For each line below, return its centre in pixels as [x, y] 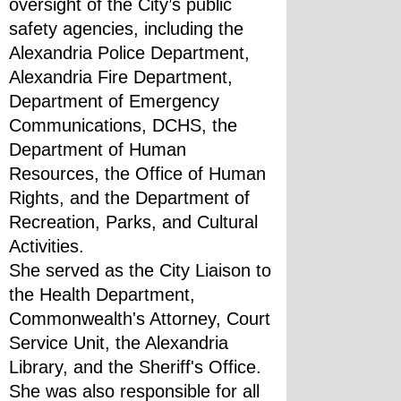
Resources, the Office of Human [137, 174]
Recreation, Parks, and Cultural [133, 222]
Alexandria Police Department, [129, 53]
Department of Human [98, 149]
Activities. [47, 246]
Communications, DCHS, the [123, 125]
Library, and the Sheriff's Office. [135, 367]
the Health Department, [102, 294]
